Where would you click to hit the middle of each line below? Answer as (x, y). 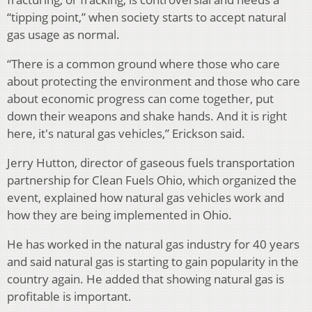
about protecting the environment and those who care (154, 81)
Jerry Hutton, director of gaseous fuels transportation (151, 163)
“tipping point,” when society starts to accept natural (147, 17)
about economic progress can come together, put (140, 99)
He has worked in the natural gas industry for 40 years (153, 244)
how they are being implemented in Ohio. (119, 215)
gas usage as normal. (63, 35)
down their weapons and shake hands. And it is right (147, 116)
